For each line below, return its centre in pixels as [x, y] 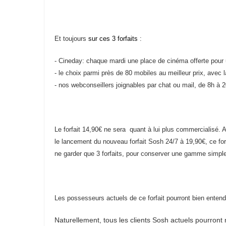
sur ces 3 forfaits [112, 38]
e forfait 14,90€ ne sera [93, 129]
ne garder [69, 153]
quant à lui [145, 129]
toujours [75, 38]
